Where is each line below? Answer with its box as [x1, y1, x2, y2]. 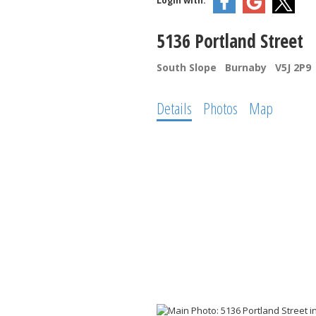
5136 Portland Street [156, 28, 303, 54]
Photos [202, 97, 238, 119]
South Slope [156, 60, 217, 74]
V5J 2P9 [274, 60, 311, 74]
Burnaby [224, 60, 267, 74]
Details [156, 97, 192, 119]
